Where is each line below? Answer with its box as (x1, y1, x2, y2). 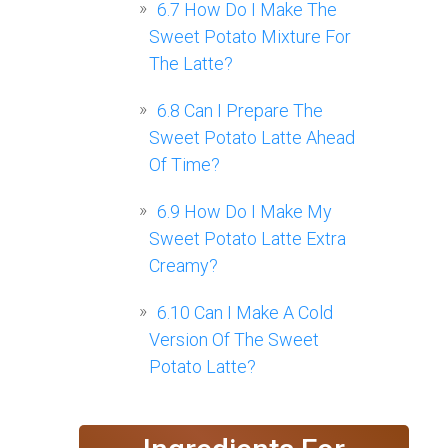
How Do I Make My (180, 201, 332, 223)
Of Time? (149, 154, 220, 176)
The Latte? (149, 53, 233, 75)
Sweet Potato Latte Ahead (149, 127, 355, 149)
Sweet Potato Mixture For (149, 26, 351, 48)
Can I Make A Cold (190, 302, 333, 324)
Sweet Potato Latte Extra (149, 228, 346, 250)
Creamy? (149, 255, 218, 277)
